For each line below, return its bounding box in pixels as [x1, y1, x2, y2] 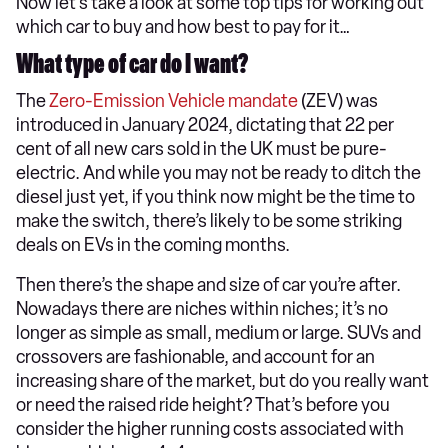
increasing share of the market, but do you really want [16, 370, 429, 393]
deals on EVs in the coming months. [16, 234, 290, 257]
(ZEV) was [298, 90, 378, 113]
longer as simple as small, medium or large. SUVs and [16, 322, 421, 345]
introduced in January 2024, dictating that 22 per [16, 114, 394, 137]
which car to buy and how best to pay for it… [16, 16, 350, 39]
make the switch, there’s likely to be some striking [16, 210, 402, 233]
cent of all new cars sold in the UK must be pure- [16, 138, 387, 161]
